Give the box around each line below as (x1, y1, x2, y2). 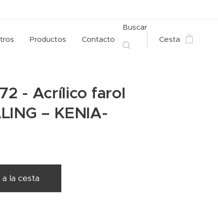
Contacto (82, 35, 115, 44)
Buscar (123, 22, 147, 32)
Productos (30, 35, 66, 44)
